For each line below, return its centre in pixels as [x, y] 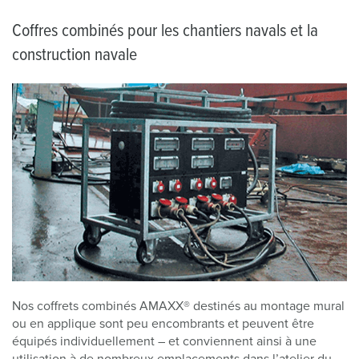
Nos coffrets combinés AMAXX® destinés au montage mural [178, 306]
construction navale [75, 56]
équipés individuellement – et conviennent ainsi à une [164, 341]
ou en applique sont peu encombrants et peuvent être [163, 323]
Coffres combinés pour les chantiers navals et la [165, 32]
